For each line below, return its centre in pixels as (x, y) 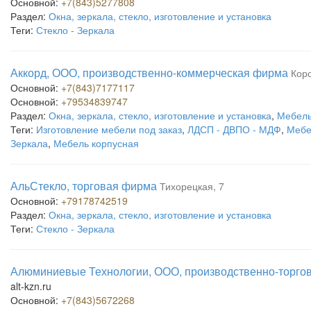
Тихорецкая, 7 (192, 186)
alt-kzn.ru (31, 286)
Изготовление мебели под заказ (109, 129)
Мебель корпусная (96, 143)
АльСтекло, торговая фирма (84, 186)
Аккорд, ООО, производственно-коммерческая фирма (149, 73)
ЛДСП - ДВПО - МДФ (234, 129)
